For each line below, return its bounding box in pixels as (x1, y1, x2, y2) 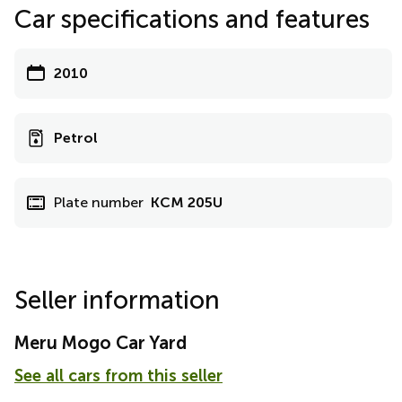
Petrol (54, 129, 98, 146)
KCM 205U (151, 194, 223, 211)
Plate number (54, 194, 144, 211)
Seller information (14, 285, 220, 315)
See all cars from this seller (14, 366, 223, 386)
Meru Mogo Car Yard (14, 332, 187, 354)
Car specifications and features (14, 4, 370, 34)
